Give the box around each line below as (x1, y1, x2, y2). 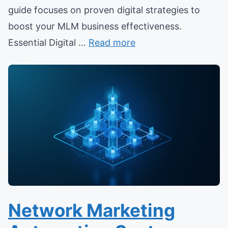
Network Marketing (8, 199, 175, 221)
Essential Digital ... (8, 37, 89, 48)
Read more (89, 37, 135, 48)
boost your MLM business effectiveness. (8, 21, 182, 32)
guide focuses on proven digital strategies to (8, 5, 200, 16)
